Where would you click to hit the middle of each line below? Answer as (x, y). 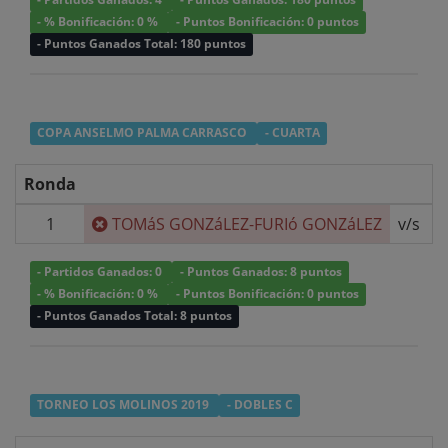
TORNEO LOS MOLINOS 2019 (125, 405)
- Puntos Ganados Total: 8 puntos (135, 316)
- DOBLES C (259, 405)
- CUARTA (292, 133)
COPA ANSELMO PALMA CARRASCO (144, 133)
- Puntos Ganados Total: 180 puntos (142, 44)
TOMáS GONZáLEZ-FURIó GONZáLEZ (247, 224)
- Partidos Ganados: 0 (101, 272)
